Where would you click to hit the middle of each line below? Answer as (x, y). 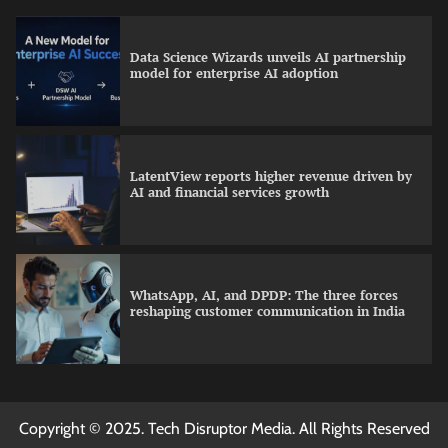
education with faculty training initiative (255, 431)
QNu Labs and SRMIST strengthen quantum (266, 415)
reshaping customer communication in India (267, 312)
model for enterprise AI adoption (234, 74)
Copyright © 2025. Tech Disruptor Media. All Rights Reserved (224, 429)
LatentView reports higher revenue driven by (271, 177)
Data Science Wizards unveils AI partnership (268, 58)
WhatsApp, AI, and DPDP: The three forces (264, 296)
